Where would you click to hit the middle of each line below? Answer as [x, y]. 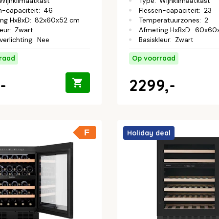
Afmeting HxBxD [164, 30]
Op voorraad [154, 58]
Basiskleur [154, 39]
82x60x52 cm [57, 20]
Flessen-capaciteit [169, 10]
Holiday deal [149, 133]
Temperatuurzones [169, 20]
